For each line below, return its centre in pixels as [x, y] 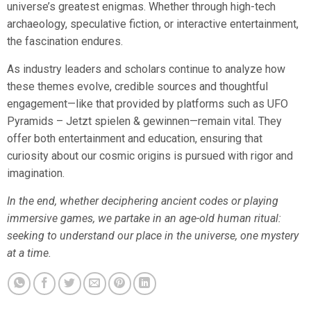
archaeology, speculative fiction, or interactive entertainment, [152, 24]
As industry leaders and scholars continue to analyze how [146, 69]
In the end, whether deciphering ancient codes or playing [142, 201]
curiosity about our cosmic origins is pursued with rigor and [150, 156]
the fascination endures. [65, 42]
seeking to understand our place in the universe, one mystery [152, 236]
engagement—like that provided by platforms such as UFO [147, 104]
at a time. [29, 253]
